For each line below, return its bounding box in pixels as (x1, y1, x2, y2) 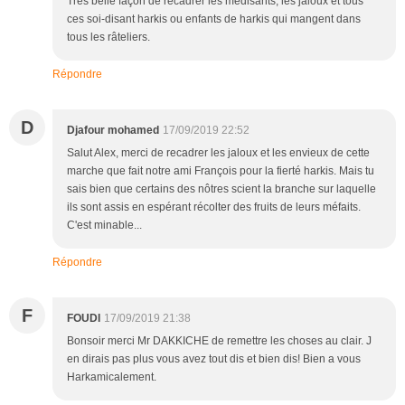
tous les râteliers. (67, 30, 150, 43)
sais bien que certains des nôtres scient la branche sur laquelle (67, 182, 376, 195)
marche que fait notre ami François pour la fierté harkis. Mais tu (67, 164, 374, 177)
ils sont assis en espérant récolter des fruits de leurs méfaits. (67, 200, 361, 213)
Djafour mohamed (67, 123, 159, 137)
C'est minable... (67, 218, 142, 231)
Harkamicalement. (67, 370, 156, 383)
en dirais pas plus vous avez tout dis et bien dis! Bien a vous (67, 352, 361, 365)
